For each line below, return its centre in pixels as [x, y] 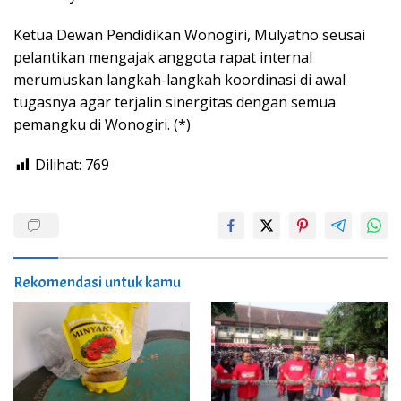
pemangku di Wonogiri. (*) [102, 125]
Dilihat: [58, 165]
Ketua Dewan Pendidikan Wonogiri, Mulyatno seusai [189, 35]
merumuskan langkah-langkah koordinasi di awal [179, 80]
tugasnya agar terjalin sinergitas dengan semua [175, 102]
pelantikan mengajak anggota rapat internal [163, 58]
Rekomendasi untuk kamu [97, 283]
